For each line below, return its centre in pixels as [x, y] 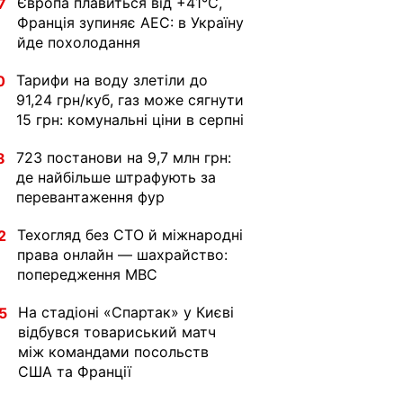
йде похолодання [79, 42]
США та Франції [75, 372]
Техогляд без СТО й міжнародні [130, 235]
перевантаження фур [90, 197]
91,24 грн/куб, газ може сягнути [130, 100]
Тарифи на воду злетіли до [112, 80]
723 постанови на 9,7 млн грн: [124, 157]
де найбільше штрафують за [116, 177]
